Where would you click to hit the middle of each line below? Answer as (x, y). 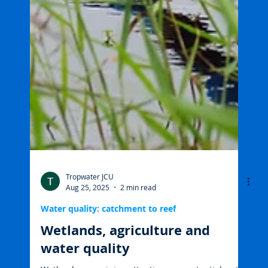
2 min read (138, 226)
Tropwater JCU (90, 216)
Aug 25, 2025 (88, 226)
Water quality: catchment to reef (108, 247)
